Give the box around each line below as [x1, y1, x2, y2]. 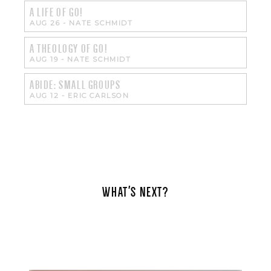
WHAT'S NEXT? [102, 184, 169, 199]
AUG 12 [30, 91, 59, 100]
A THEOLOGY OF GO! [30, 42, 108, 55]
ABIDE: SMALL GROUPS [30, 78, 121, 91]
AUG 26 [30, 18, 60, 27]
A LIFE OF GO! [30, 5, 83, 19]
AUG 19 [30, 54, 59, 64]
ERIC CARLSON [68, 91, 129, 100]
